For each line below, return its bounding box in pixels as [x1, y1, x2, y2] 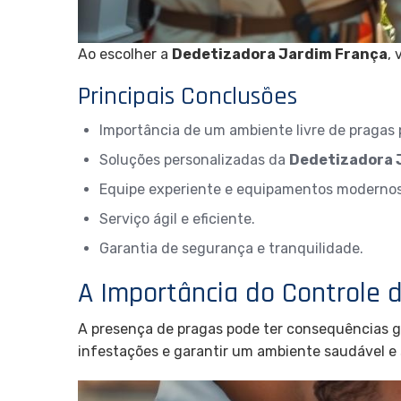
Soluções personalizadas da [99, 151, 289, 169]
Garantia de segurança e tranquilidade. [99, 240, 363, 258]
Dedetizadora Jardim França [172, 45, 388, 63]
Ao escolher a [78, 45, 172, 63]
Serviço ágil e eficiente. [99, 210, 255, 228]
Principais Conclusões [78, 81, 297, 114]
